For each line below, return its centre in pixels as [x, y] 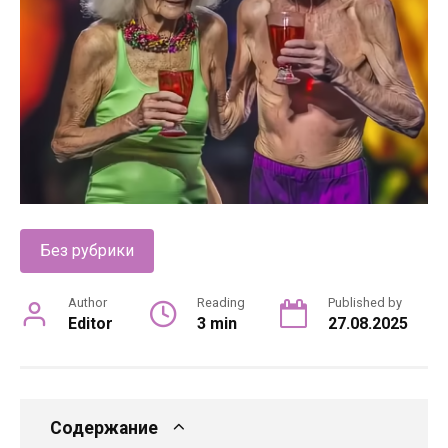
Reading [220, 303]
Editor [90, 324]
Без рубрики [87, 251]
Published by [365, 303]
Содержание [104, 428]
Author [87, 303]
